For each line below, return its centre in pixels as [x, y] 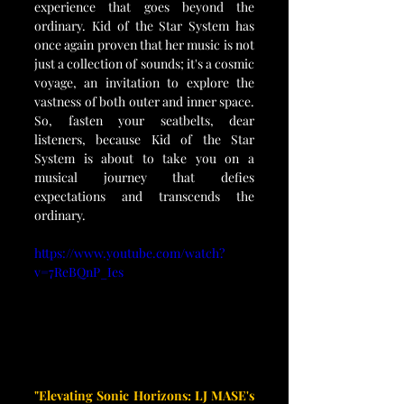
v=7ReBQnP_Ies [79, 272]
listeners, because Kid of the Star [144, 139]
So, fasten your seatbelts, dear [144, 120]
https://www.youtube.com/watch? [129, 253]
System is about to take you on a [144, 158]
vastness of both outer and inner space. [144, 101]
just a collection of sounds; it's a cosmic [144, 64]
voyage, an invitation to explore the [144, 83]
